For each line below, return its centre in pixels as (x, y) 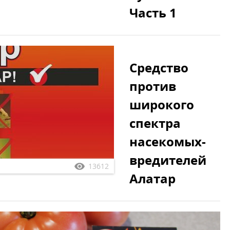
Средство (159, 68)
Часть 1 (153, 13)
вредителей (168, 160)
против (153, 86)
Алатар (152, 178)
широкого (162, 104)
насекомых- (168, 141)
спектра (155, 123)
